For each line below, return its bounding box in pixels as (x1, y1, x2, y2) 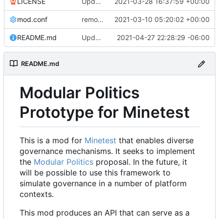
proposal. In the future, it (93, 157, 187, 167)
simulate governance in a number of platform (20, 178, 187, 189)
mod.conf (17, 15, 47, 24)
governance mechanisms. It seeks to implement (20, 146, 195, 156)
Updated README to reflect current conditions (95, 33, 101, 42)
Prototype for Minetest (20, 102, 190, 122)
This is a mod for (20, 135, 85, 146)
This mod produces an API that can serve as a (20, 208, 190, 218)
